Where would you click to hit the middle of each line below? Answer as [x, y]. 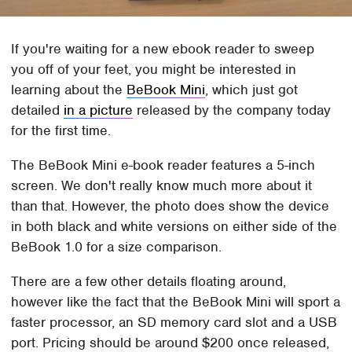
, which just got [252, 90]
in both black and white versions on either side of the [174, 227]
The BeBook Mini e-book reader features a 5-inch [163, 165]
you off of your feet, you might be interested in [154, 70]
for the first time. [61, 131]
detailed [38, 110]
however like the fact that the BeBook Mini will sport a [176, 302]
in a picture [99, 110]
